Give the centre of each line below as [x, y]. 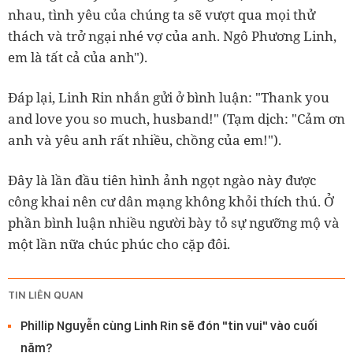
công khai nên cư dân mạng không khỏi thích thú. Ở [171, 202]
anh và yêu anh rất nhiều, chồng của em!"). [145, 140]
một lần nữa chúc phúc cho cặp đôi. [119, 244]
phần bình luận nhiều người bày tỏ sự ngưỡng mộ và [174, 223]
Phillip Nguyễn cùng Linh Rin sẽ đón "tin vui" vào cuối [169, 326]
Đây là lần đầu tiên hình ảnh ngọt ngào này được [162, 180]
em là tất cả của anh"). [78, 58]
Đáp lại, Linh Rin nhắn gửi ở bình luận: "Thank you [169, 98]
